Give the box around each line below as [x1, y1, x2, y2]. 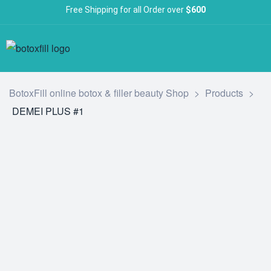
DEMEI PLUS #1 [12, 104, 84, 118]
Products [205, 86, 243, 100]
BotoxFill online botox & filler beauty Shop [9, 86, 189, 100]
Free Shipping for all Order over [65, 4, 186, 15]
